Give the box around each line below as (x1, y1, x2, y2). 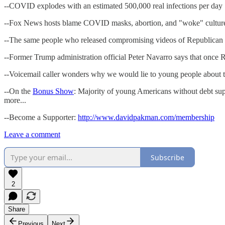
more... (4, 96, 26, 105)
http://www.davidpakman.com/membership (78, 113, 214, 122)
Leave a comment (4, 130, 60, 139)
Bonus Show (33, 87, 74, 96)
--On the (4, 87, 33, 96)
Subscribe (151, 152, 184, 162)
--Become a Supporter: (4, 113, 78, 122)
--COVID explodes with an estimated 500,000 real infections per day (4, 2, 222, 11)
